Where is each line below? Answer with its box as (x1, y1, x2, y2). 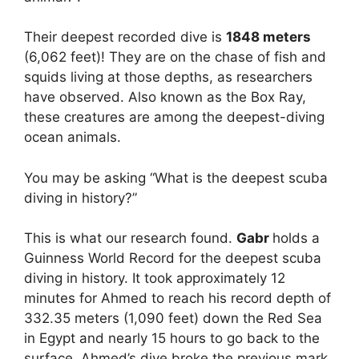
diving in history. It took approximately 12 (24, 270, 285, 286)
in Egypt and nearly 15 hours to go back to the (24, 330, 320, 346)
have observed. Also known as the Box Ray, (24, 89, 306, 105)
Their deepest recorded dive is (24, 29, 226, 45)
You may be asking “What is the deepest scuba (24, 169, 328, 186)
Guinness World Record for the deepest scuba (24, 250, 321, 266)
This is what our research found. (24, 230, 236, 246)
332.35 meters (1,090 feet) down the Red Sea (24, 310, 322, 326)
